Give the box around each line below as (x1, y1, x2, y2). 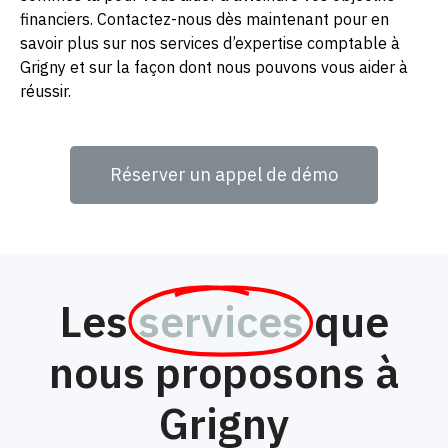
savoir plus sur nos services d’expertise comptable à (20, 32, 400, 53)
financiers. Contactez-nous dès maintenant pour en (20, 8, 389, 29)
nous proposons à (49, 343, 399, 400)
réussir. (20, 80, 71, 101)
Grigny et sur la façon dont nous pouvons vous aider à (20, 56, 408, 77)
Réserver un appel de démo (110, 162, 338, 186)
